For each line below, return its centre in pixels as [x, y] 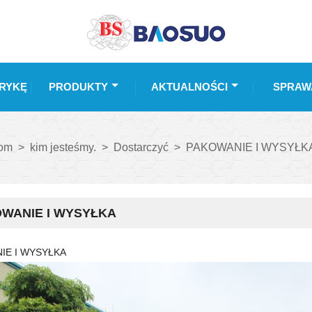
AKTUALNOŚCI [189, 87]
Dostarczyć [141, 147]
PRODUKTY [78, 87]
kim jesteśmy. [63, 147]
